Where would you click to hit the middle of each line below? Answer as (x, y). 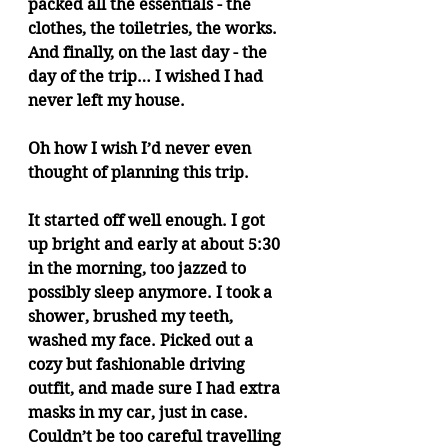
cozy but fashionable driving (138, 364)
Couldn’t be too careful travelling (156, 436)
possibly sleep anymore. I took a (152, 292)
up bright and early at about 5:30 (156, 244)
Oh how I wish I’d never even (141, 148)
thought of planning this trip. (138, 172)
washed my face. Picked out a (142, 340)
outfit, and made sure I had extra (156, 388)
